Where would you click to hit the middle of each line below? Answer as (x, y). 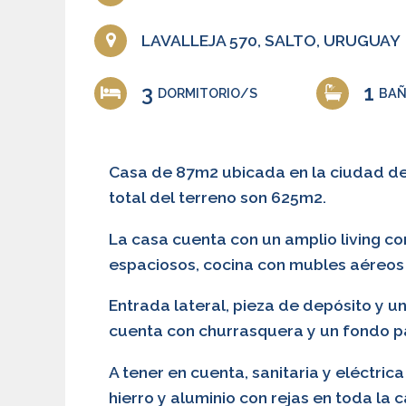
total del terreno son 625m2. (217, 198)
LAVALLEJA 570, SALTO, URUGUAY (271, 41)
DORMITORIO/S (207, 92)
